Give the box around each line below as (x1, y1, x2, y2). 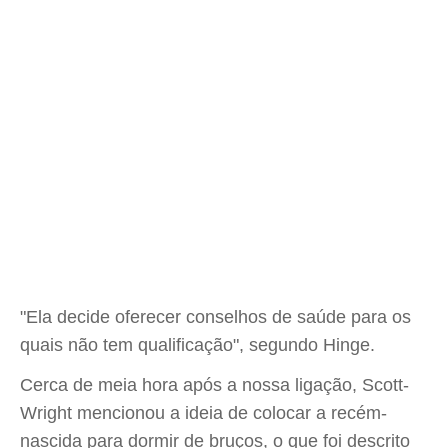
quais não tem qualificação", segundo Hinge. (20, 335, 375, 355)
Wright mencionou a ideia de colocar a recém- (20, 403, 387, 423)
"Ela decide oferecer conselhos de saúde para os (20, 307, 411, 327)
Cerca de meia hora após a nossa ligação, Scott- (20, 375, 409, 395)
